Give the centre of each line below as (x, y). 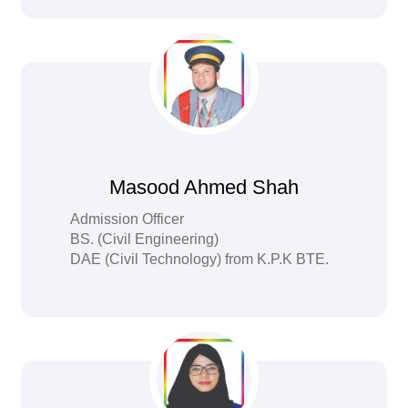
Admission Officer (127, 219)
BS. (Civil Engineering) (145, 239)
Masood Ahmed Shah (204, 187)
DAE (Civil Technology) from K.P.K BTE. (200, 259)
